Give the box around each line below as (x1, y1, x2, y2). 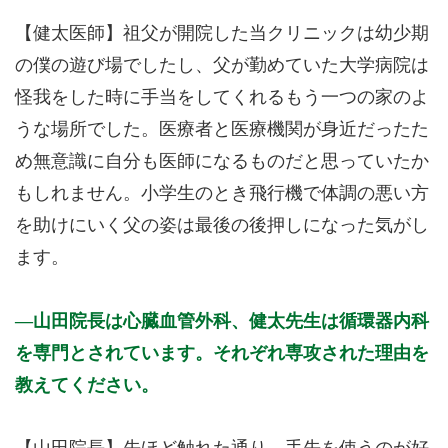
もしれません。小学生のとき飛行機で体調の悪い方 (15, 183, 429, 203)
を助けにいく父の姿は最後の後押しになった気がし (15, 215, 429, 235)
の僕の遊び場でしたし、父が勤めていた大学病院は (15, 55, 429, 75)
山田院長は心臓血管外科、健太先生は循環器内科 (33, 310, 429, 331)
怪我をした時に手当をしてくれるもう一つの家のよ (15, 87, 429, 107)
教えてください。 (15, 374, 159, 395)
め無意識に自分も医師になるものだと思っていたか (15, 151, 429, 171)
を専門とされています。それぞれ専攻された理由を (15, 342, 429, 363)
